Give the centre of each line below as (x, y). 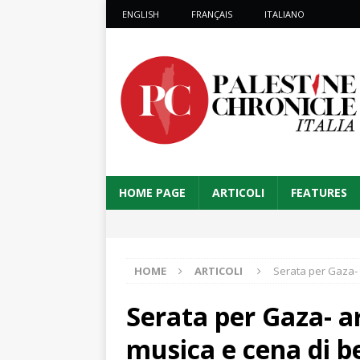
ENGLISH (141, 14)
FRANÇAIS (212, 14)
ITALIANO (284, 14)
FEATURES (319, 192)
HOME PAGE (152, 192)
